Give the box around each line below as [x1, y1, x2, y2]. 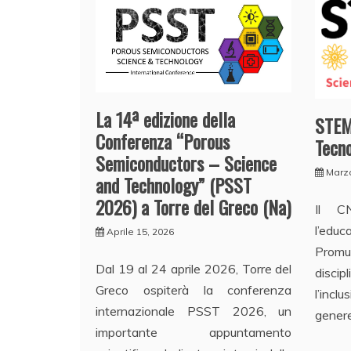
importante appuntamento [96, 324, 292, 341]
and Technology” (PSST [96, 171, 251, 200]
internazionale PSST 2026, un [96, 303, 292, 320]
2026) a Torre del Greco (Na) [96, 193, 291, 222]
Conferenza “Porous [96, 127, 230, 156]
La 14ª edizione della [96, 105, 235, 134]
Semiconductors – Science [96, 149, 277, 178]
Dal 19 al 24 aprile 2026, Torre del [96, 261, 292, 277]
